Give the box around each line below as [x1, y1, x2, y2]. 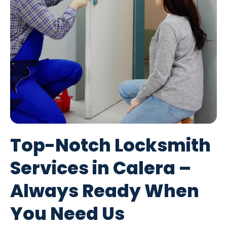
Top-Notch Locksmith [10, 133, 211, 158]
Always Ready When [10, 178, 199, 204]
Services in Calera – [10, 156, 191, 181]
